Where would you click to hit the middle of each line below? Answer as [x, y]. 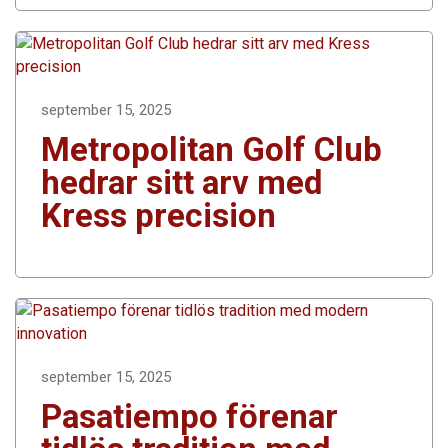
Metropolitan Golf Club [211, 149]
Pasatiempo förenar [189, 416]
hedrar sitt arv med [181, 182]
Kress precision [158, 215]
